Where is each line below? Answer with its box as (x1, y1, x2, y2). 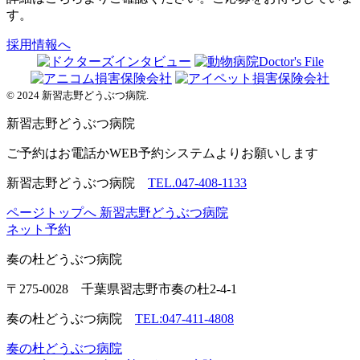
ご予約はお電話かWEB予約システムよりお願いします (6, 145, 318, 160)
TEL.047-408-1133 (148, 175, 247, 190)
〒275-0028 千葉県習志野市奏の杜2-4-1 (6, 281, 237, 296)
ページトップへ (6, 205, 96, 219)
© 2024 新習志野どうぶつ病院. (6, 88, 149, 101)
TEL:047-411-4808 (135, 311, 234, 325)
